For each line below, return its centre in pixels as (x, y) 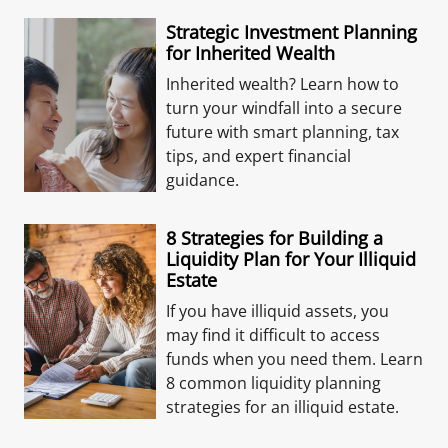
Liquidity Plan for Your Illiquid (291, 259)
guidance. (202, 180)
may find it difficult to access (273, 335)
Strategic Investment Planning (291, 32)
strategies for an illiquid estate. (282, 407)
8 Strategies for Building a (274, 238)
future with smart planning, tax (282, 132)
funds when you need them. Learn (294, 359)
